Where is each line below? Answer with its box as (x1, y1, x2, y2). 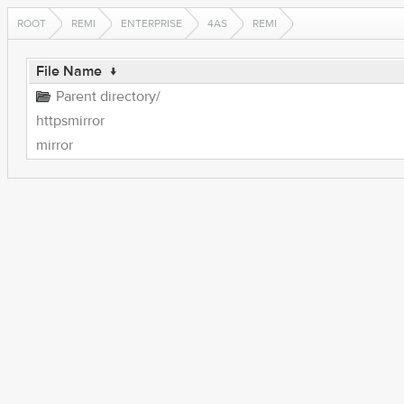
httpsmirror (35, 112, 105, 130)
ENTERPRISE (121, 16, 182, 31)
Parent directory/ (55, 87, 161, 106)
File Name (35, 62, 102, 80)
